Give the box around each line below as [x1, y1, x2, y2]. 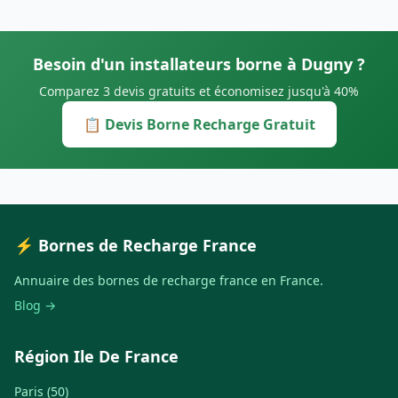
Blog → [14, 297, 56, 314]
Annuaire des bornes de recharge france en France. [14, 272, 323, 290]
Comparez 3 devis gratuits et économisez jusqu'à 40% [39, 83, 359, 100]
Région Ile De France [14, 346, 179, 368]
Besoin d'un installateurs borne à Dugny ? [33, 53, 365, 76]
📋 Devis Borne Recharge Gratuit [83, 115, 315, 135]
